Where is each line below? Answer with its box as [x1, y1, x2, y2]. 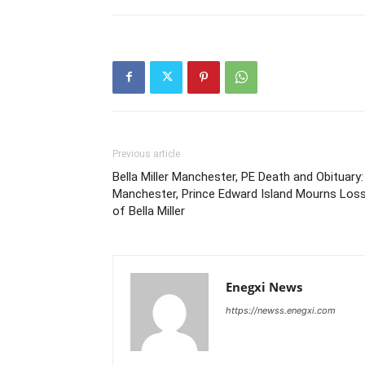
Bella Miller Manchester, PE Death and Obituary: [112, 169, 363, 184]
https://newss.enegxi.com [226, 304, 336, 316]
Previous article [112, 147, 180, 160]
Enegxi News [226, 278, 302, 295]
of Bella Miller [112, 203, 185, 218]
